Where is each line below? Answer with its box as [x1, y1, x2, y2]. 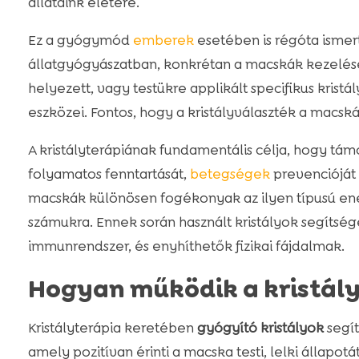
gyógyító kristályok [196, 319, 324, 337]
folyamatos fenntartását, [27, 165, 190, 184]
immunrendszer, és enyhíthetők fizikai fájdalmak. [27, 237, 345, 256]
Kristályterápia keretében [27, 319, 197, 337]
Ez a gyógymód [27, 31, 133, 50]
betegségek [189, 165, 270, 184]
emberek [132, 31, 194, 50]
